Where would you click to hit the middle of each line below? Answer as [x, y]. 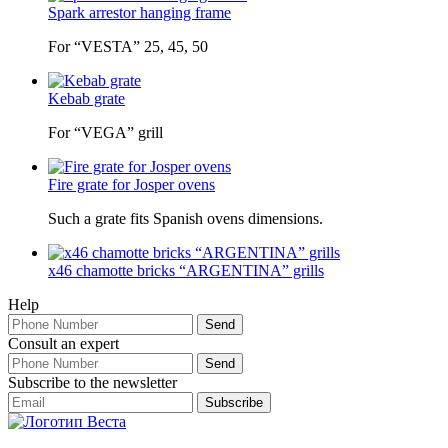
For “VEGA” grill [105, 133]
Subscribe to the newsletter [92, 383]
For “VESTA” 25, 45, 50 [128, 47]
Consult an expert [63, 344]
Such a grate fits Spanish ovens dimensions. [185, 219]
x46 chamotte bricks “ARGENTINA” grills [186, 271]
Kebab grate [86, 99]
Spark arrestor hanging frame [139, 13]
